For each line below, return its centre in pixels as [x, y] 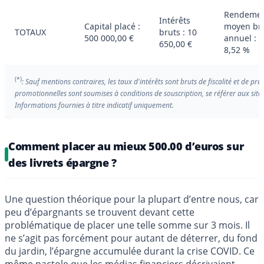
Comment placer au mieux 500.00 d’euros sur [126, 146]
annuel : [240, 38]
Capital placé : [112, 27]
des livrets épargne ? [62, 163]
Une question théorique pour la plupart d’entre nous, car [132, 199]
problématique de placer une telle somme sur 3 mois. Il [127, 225]
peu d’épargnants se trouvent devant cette [100, 212]
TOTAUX [30, 32]
